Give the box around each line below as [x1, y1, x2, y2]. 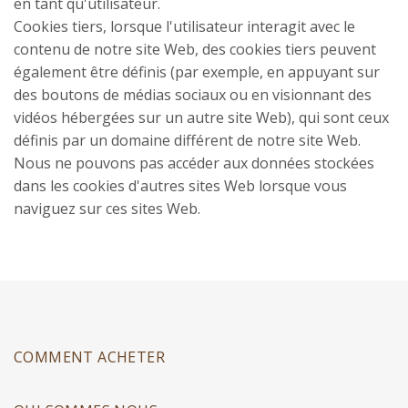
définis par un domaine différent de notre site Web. [14, 130, 361, 150]
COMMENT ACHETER [14, 347, 165, 367]
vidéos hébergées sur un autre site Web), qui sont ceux [14, 107, 389, 127]
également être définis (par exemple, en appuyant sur [14, 62, 380, 82]
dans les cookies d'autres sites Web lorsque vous [14, 176, 347, 196]
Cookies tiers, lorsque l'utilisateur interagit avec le [14, 16, 355, 36]
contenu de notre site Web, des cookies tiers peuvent [14, 39, 376, 59]
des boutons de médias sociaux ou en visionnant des [14, 85, 372, 105]
